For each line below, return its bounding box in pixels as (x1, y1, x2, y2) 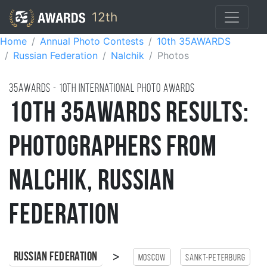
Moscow (138, 253, 166, 263)
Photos (157, 49, 189, 61)
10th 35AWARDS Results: (9, 100, 250, 129)
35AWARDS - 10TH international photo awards (9, 83, 195, 95)
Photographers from (9, 134, 218, 163)
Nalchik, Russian (9, 168, 175, 197)
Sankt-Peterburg (185, 253, 246, 263)
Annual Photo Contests (40, 35, 144, 47)
